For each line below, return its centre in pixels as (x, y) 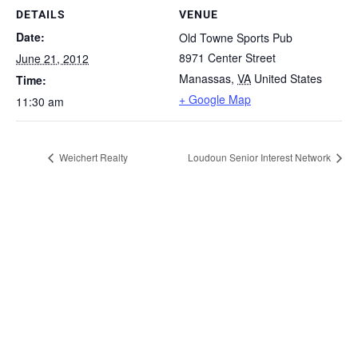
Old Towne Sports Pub (236, 37)
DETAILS (41, 14)
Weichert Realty (92, 157)
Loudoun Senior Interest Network (261, 157)
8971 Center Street (227, 57)
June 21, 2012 (52, 58)
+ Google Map (215, 99)
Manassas (205, 78)
